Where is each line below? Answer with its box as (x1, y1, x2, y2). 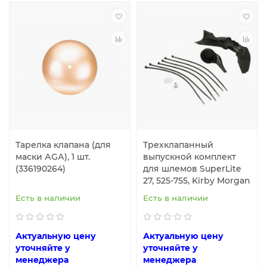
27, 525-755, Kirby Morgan (143, 175, 250, 187)
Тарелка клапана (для (15, 139, 111, 151)
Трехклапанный (143, 139, 213, 151)
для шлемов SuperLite (143, 163, 241, 175)
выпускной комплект (143, 151, 236, 163)
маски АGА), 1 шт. (15, 151, 90, 163)
